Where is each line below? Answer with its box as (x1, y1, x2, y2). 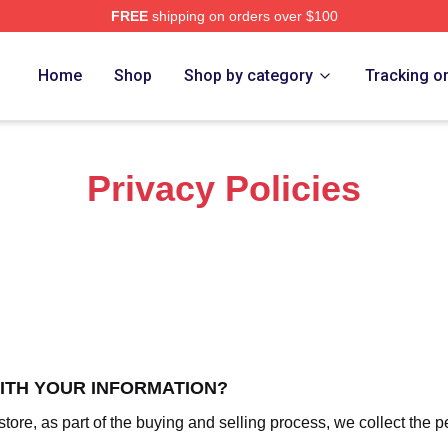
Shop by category (184, 66, 314, 85)
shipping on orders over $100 (147, 8, 338, 24)
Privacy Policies (87, 168, 361, 209)
